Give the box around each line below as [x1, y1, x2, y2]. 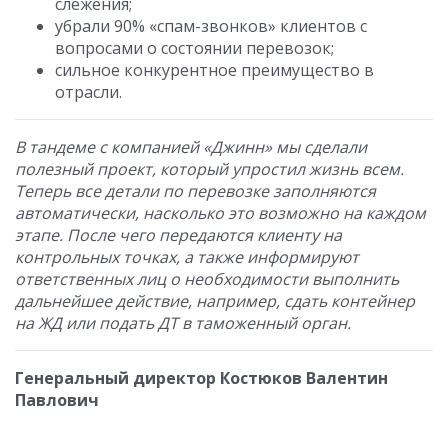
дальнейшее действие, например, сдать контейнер [15, 290, 415, 312]
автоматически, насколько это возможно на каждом [15, 202, 426, 224]
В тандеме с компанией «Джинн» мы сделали [15, 136, 367, 158]
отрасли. [55, 81, 122, 103]
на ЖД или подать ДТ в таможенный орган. [15, 312, 351, 334]
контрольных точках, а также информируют [15, 246, 359, 268]
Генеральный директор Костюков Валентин [15, 367, 388, 389]
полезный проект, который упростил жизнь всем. [15, 158, 404, 180]
